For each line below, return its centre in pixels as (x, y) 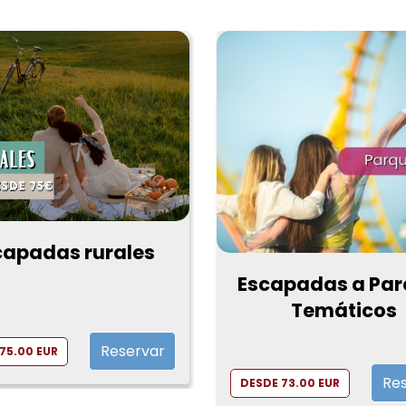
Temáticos (344, 311)
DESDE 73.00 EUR (290, 382)
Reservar (132, 352)
